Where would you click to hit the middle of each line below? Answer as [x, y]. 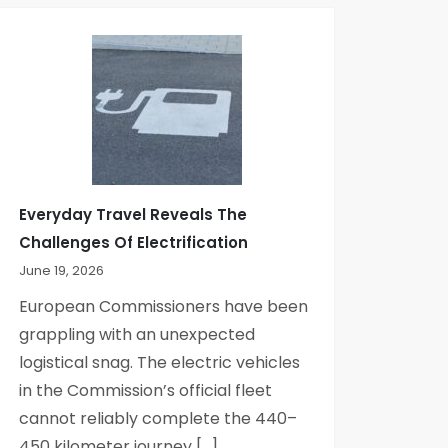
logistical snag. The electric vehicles [160, 362]
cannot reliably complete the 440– [158, 418]
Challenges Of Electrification [134, 242]
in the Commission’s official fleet [146, 390]
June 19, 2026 [62, 270]
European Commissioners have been [164, 306]
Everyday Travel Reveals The [133, 214]
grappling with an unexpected [137, 334]
